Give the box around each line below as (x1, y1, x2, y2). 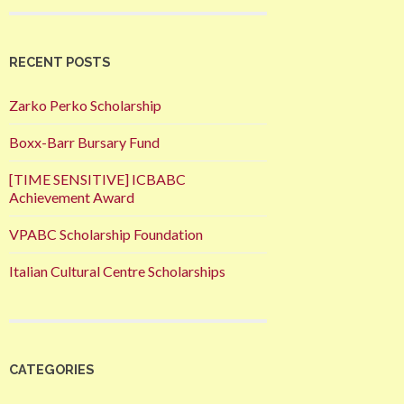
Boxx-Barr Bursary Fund (9, 133, 160, 151)
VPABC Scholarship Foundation (9, 225, 203, 243)
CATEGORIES (9, 362, 94, 378)
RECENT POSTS (9, 54, 110, 70)
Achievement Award (9, 188, 134, 207)
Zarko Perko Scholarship (9, 96, 161, 115)
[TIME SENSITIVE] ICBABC (9, 170, 186, 188)
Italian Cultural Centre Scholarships (9, 262, 225, 280)
